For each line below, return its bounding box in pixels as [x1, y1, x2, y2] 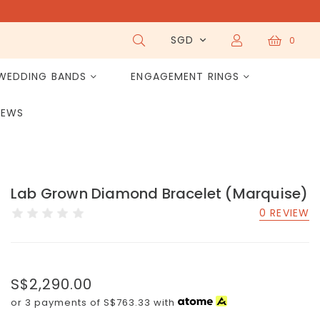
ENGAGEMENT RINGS [131, 69, 240, 84]
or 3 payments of [11, 296, 104, 309]
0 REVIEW [259, 206, 309, 220]
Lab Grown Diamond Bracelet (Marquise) [11, 184, 309, 204]
